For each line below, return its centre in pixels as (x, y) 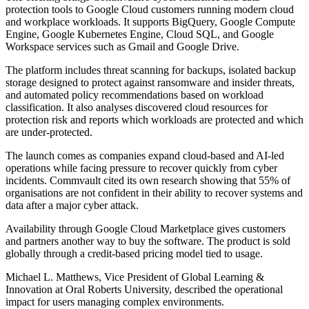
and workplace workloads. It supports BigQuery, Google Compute (150, 22)
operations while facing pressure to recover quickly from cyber (141, 168)
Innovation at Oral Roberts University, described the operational (144, 290)
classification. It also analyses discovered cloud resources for (137, 108)
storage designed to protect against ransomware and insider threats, (150, 83)
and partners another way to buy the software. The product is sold (148, 241)
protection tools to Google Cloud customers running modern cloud (150, 10)
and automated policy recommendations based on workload (134, 95)
